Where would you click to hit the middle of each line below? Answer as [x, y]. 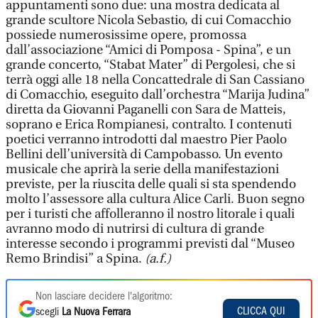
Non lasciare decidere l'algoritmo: [104, 297]
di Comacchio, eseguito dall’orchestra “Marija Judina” [158, 95]
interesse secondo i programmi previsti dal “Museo [150, 244]
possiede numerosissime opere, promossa [126, 35]
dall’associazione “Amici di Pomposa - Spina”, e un [148, 50]
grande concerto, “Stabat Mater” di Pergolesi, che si [150, 65]
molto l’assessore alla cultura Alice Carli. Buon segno [155, 199]
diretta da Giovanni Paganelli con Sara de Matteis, [146, 110]
